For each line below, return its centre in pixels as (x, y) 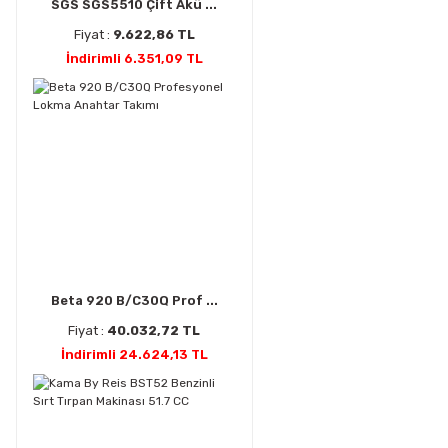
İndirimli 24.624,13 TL (134, 354)
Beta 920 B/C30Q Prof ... (134, 300)
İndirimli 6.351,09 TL (134, 59)
